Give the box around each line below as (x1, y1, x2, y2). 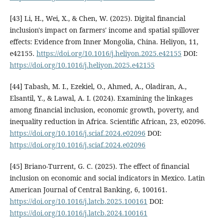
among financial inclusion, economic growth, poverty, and (9, 105, 199, 114)
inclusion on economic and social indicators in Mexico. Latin (9, 173, 205, 182)
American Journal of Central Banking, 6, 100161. (9, 184, 167, 194)
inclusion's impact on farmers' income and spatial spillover (9, 25, 200, 35)
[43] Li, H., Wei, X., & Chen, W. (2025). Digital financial (9, 13, 185, 23)
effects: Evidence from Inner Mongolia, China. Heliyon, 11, (9, 36, 199, 46)
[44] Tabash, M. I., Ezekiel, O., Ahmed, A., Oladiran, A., (9, 81, 187, 91)
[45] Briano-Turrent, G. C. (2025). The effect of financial (9, 161, 189, 171)
